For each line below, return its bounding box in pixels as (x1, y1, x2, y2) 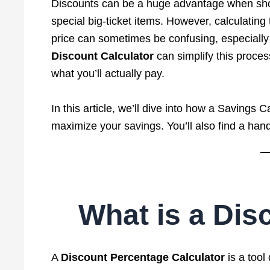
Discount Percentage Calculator (60, 251, 225, 263)
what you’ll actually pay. (51, 67, 165, 80)
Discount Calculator (51, 49, 154, 62)
